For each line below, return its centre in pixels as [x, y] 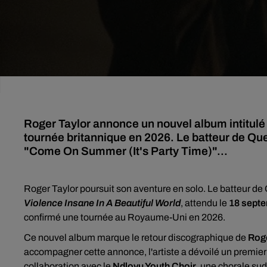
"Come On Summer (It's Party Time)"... [126, 151]
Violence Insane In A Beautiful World [102, 203]
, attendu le [205, 203]
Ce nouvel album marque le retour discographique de [136, 237]
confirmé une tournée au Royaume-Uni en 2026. [125, 217]
